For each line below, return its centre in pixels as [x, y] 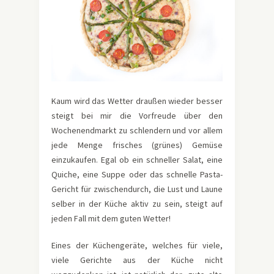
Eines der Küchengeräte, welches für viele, [137, 245]
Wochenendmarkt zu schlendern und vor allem [137, 130]
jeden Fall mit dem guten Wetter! [111, 218]
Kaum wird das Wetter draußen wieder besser [137, 101]
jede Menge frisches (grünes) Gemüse [137, 145]
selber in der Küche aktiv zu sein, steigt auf [137, 203]
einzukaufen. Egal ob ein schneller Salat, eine [137, 159]
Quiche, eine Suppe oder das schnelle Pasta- [137, 174]
